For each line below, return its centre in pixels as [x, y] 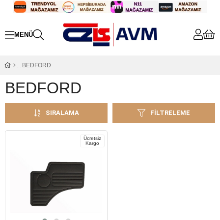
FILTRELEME [170, 113]
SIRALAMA [62, 113]
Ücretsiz [92, 138]
